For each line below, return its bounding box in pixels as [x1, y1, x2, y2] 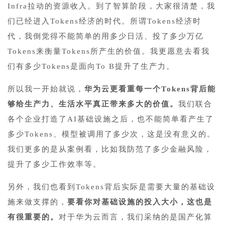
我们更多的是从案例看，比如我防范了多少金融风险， [8, 145, 212, 153]
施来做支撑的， [8, 197, 67, 206]
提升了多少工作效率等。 [8, 160, 101, 168]
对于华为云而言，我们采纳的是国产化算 [59, 212, 212, 221]
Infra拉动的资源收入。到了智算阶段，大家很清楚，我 [8, 2, 215, 10]
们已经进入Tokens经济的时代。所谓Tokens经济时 [8, 17, 201, 25]
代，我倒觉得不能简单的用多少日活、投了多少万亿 [8, 32, 204, 40]
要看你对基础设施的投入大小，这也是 [67, 197, 212, 206]
